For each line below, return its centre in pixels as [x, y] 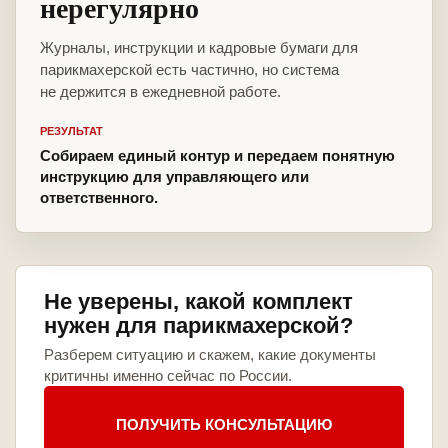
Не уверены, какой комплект [198, 302]
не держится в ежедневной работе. [160, 92]
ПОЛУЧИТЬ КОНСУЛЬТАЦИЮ [224, 424]
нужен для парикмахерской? [198, 326]
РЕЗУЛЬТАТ [71, 131]
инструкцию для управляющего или [174, 177]
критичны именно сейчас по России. [168, 376]
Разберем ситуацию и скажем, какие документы [210, 355]
